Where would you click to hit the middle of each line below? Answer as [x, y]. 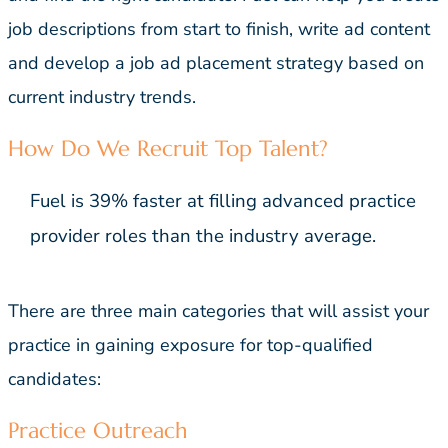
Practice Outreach [98, 431]
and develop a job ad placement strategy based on [216, 63]
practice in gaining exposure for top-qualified [190, 345]
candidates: [54, 379]
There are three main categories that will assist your [218, 311]
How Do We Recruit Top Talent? [168, 149]
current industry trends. [102, 97]
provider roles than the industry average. [203, 236]
